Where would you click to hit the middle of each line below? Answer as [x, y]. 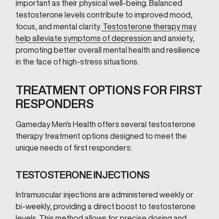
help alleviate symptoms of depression [84, 38]
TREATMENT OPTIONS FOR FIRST [109, 90]
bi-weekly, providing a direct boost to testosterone [106, 206]
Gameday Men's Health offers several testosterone [106, 124]
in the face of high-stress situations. [77, 62]
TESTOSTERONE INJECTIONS [83, 175]
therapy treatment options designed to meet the [101, 136]
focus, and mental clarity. [58, 26]
